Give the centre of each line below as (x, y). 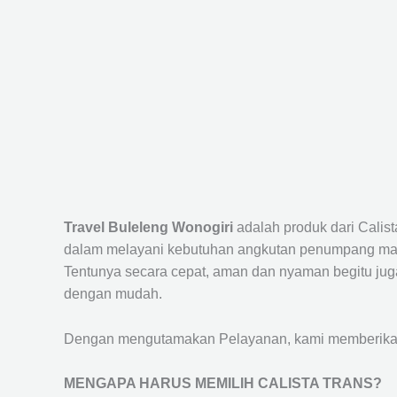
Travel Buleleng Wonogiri (150, 227)
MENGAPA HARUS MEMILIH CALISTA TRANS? (223, 384)
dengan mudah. (113, 294)
